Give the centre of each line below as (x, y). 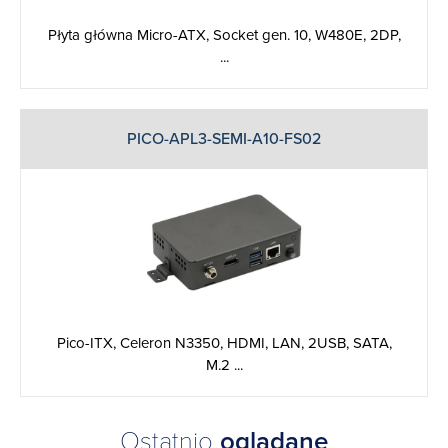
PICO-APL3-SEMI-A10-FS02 (224, 138)
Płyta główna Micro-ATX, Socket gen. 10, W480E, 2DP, (224, 34)
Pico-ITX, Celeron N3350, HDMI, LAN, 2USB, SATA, (224, 342)
